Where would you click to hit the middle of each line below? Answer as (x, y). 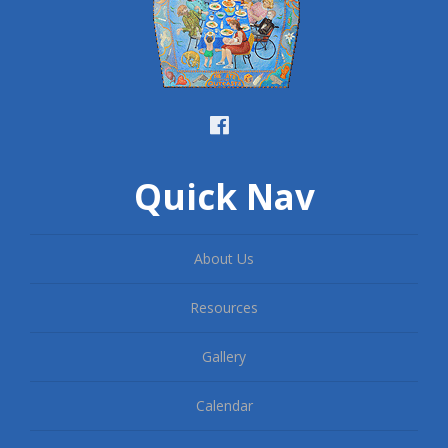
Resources (224, 307)
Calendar (224, 405)
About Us (224, 258)
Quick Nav (224, 196)
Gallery (224, 356)
